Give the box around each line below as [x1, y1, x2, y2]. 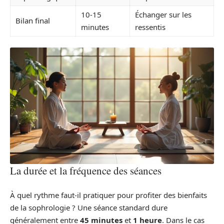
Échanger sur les [135, 9, 191, 19]
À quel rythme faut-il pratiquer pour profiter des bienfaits [10, 189, 207, 200]
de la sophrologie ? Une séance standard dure [10, 202, 167, 212]
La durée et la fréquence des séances [10, 163, 161, 178]
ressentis [135, 21, 165, 32]
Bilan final [15, 15, 50, 25]
